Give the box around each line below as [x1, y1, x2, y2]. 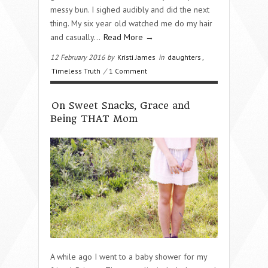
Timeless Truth [51, 66, 100, 75]
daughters [167, 52, 201, 62]
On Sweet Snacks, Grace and [51, 99, 190, 111]
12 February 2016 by [50, 52, 116, 62]
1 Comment [109, 66, 147, 75]
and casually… [50, 31, 102, 42]
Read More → [103, 31, 154, 42]
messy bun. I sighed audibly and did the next [50, 4, 209, 15]
